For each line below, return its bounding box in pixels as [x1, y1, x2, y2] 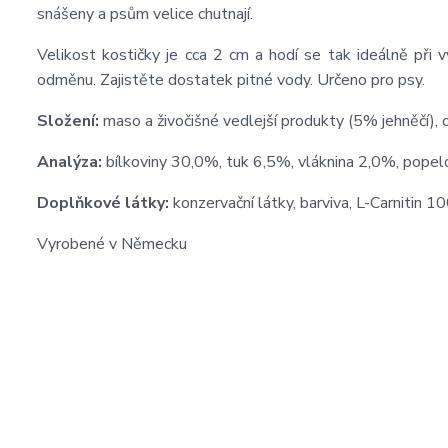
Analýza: [37, 151, 102, 173]
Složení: [37, 110, 99, 132]
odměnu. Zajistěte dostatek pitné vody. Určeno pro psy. [37, 69, 425, 91]
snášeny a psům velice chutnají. [37, 3, 253, 25]
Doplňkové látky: [37, 192, 169, 214]
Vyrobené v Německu [37, 233, 187, 255]
